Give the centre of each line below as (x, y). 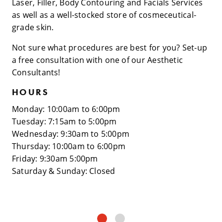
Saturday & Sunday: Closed (64, 171)
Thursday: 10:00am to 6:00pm (69, 146)
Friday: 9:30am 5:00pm (55, 159)
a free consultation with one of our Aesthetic (98, 60)
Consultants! (36, 73)
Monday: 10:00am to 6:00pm (66, 109)
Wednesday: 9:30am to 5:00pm (71, 134)
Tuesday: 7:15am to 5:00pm (64, 122)
